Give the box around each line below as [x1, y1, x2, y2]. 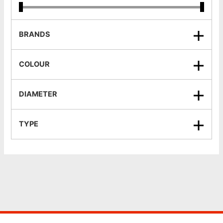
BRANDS [19, 30, 51, 39]
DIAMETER [19, 90, 58, 99]
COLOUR [19, 60, 50, 69]
